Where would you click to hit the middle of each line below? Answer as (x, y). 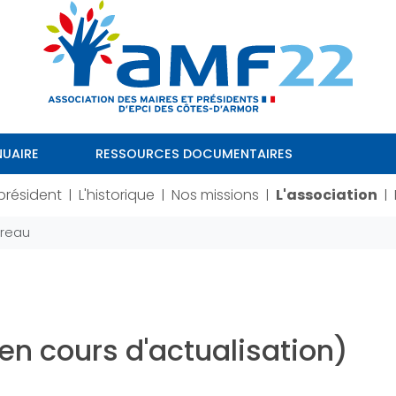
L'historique (116, 195)
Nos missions (215, 195)
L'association (326, 195)
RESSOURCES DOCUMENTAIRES (194, 153)
